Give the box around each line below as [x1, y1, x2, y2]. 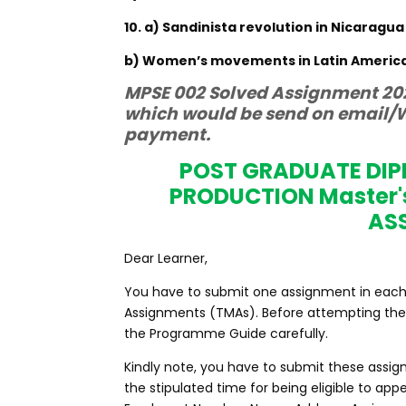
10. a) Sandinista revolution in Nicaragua [124, 18, 404, 36]
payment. [124, 122, 210, 147]
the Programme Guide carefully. [124, 324, 328, 343]
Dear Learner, [124, 249, 208, 267]
